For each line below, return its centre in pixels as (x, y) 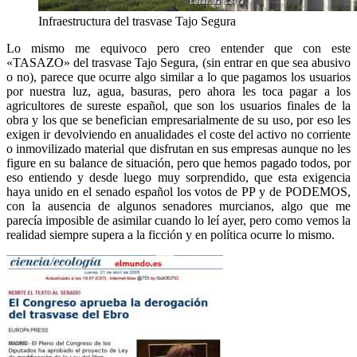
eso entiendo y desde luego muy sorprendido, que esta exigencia (178, 178)
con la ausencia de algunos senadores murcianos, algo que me (178, 206)
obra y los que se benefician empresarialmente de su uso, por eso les (178, 120)
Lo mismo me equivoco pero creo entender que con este (178, 49)
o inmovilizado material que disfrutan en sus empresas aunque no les (178, 149)
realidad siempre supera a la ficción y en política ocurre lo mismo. (171, 235)
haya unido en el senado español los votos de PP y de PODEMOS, (178, 192)
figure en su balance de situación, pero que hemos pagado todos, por (178, 163)
